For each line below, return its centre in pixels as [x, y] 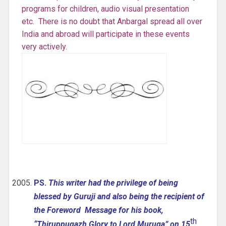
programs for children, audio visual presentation [105, 9]
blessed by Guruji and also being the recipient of [119, 197]
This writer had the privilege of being [113, 183]
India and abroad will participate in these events [105, 34]
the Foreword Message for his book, [98, 210]
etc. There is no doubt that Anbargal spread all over [112, 22]
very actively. [44, 47]
